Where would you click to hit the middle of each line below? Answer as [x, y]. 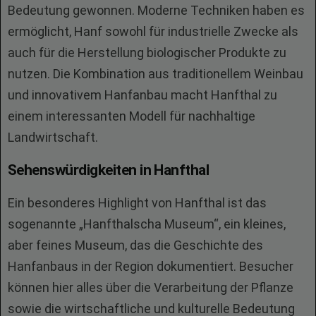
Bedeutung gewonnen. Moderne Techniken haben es [156, 10]
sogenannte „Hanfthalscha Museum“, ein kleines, [147, 224]
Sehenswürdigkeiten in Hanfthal [109, 170]
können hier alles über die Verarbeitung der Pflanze [151, 287]
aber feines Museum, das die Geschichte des [135, 245]
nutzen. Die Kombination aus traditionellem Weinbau [156, 74]
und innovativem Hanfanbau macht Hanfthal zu [142, 95]
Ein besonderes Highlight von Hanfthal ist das [137, 203]
